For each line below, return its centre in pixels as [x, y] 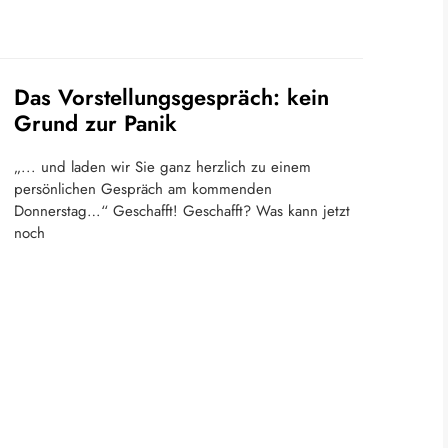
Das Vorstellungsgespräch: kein [171, 96]
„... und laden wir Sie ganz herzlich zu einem [162, 166]
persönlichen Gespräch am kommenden [143, 188]
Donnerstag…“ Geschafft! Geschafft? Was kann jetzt [182, 210]
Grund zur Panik [95, 122]
